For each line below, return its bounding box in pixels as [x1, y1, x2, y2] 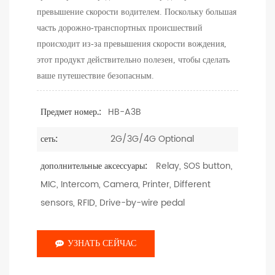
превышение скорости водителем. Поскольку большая [37, 7, 236, 17]
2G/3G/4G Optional [108, 131, 194, 146]
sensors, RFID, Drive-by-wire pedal [41, 196, 185, 211]
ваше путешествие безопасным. [37, 71, 154, 80]
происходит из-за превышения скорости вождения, [37, 39, 227, 48]
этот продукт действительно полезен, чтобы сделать [37, 55, 230, 64]
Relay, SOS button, [153, 159, 233, 174]
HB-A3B [108, 104, 141, 119]
